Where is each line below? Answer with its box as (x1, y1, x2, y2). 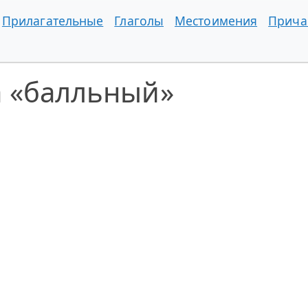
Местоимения (175, 12, 258, 29)
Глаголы (114, 12, 164, 29)
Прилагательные (1, 12, 104, 29)
